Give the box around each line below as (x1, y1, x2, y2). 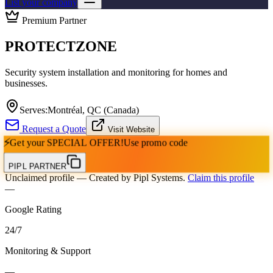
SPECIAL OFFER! (46, 137, 124, 148)
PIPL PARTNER (8, 161, 66, 171)
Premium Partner (19, 15, 87, 26)
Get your (9, 137, 44, 148)
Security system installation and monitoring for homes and (5, 66, 227, 77)
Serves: (19, 104, 48, 115)
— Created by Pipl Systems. (74, 172, 185, 183)
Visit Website (105, 124, 155, 134)
